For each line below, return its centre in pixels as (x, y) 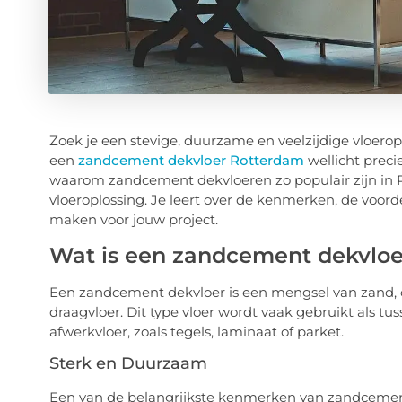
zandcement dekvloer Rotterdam (191, 161)
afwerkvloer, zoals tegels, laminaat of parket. (196, 331)
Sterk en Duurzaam (128, 364)
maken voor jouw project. (133, 220)
